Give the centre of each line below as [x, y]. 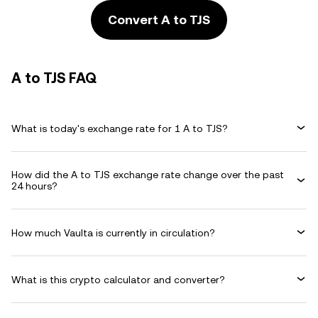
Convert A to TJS [159, 20]
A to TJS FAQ [54, 78]
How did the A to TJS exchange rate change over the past [148, 175]
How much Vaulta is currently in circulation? [113, 232]
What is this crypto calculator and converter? [118, 279]
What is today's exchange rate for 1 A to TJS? [120, 128]
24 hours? [34, 186]
